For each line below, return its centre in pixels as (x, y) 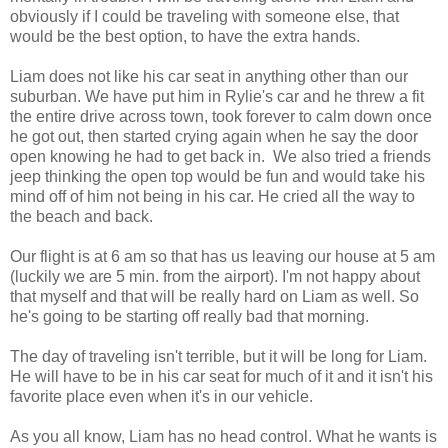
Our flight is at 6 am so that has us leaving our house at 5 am (222, 256)
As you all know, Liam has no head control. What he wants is (223, 436)
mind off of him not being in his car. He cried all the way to (212, 196)
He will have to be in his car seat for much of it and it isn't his (221, 376)
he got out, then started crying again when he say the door (214, 136)
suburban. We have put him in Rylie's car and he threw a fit (217, 96)
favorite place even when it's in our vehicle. (161, 396)
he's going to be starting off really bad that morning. (189, 316)
